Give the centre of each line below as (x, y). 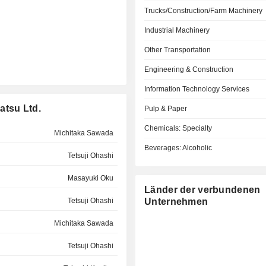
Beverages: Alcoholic (178, 148)
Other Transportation (178, 50)
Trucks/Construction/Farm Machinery (204, 11)
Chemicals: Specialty (178, 128)
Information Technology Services (197, 89)
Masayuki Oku (90, 178)
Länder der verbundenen (202, 190)
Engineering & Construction (189, 69)
